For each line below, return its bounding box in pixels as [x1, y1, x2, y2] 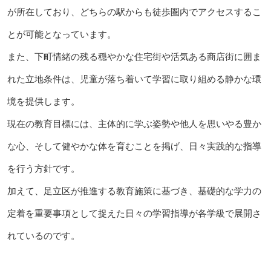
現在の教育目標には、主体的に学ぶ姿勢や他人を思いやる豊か [7, 119, 261, 129]
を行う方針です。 [7, 163, 80, 174]
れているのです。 [7, 230, 80, 241]
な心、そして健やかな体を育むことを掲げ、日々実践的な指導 [7, 141, 261, 152]
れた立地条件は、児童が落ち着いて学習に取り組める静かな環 [7, 74, 261, 85]
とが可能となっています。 [7, 29, 116, 40]
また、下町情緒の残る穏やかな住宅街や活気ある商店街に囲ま [7, 51, 261, 62]
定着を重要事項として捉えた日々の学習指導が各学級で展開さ [7, 208, 261, 219]
